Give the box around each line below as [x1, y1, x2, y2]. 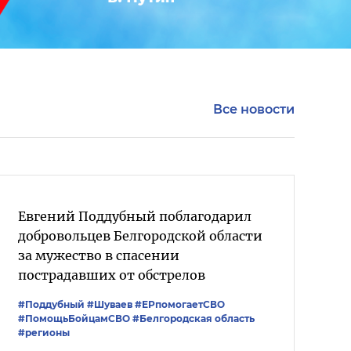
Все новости [213, 102, 295, 117]
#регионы [18, 327, 70, 338]
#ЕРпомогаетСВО [135, 299, 225, 310]
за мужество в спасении [18, 248, 179, 263]
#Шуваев [87, 299, 132, 310]
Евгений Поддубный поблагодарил [18, 208, 251, 224]
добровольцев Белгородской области [18, 228, 262, 244]
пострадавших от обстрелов [18, 267, 205, 283]
